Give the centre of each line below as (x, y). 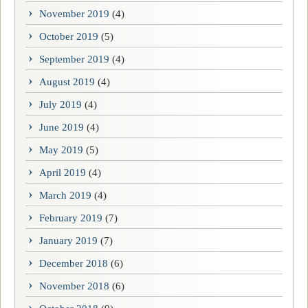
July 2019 (60, 104)
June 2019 (62, 127)
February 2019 (71, 218)
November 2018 (74, 286)
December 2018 (74, 263)
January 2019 (68, 240)
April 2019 (63, 172)
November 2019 (74, 13)
